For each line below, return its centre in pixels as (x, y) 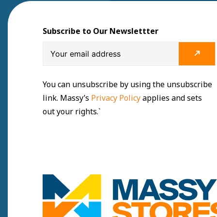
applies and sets (172, 98)
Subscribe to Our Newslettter (101, 31)
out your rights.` (72, 112)
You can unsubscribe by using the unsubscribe (127, 85)
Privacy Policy (117, 98)
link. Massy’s (67, 98)
